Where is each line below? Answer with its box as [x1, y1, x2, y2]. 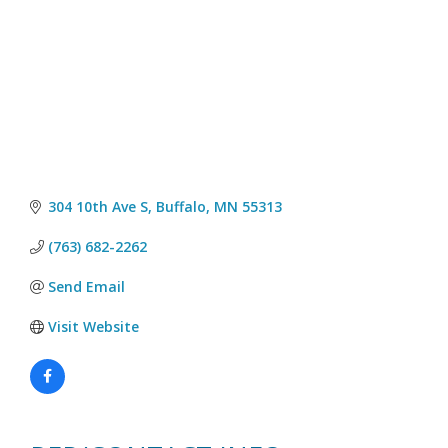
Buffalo [155, 196, 206, 216]
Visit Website [47, 316, 139, 336]
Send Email [47, 276, 125, 296]
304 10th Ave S [47, 196, 148, 216]
